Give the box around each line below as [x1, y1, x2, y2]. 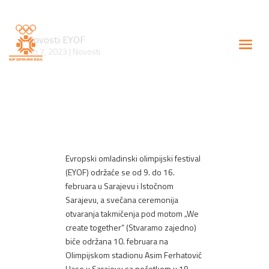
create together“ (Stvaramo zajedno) [65, 221, 197, 234]
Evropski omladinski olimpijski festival [65, 152, 201, 165]
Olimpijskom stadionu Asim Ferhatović [65, 249, 202, 261]
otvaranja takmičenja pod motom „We [65, 207, 199, 220]
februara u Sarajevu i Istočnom [65, 180, 174, 192]
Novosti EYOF [26, 32, 85, 47]
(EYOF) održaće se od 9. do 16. [65, 166, 175, 178]
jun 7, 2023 [26, 45, 67, 58]
